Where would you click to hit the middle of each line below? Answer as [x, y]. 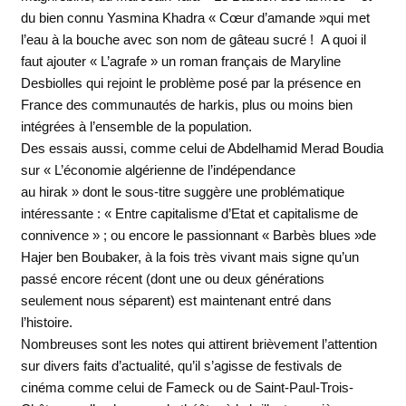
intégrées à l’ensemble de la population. [136, 127]
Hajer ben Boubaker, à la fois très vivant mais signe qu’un [189, 257]
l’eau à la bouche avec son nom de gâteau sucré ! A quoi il [193, 40]
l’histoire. [46, 323]
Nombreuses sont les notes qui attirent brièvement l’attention [198, 344]
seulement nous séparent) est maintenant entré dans [176, 301]
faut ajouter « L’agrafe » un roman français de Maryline [180, 62]
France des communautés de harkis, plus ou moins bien [186, 105]
